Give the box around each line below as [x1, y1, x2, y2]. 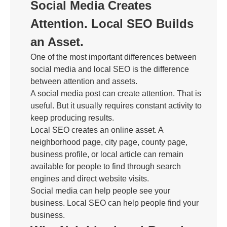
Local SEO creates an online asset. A [30, 126, 163, 134]
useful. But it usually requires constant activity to [30, 101, 202, 110]
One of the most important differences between [30, 53, 197, 61]
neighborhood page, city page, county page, [30, 138, 187, 146]
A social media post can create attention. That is [30, 89, 201, 98]
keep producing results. [30, 113, 114, 122]
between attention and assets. [30, 77, 137, 86]
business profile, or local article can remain [30, 150, 183, 159]
